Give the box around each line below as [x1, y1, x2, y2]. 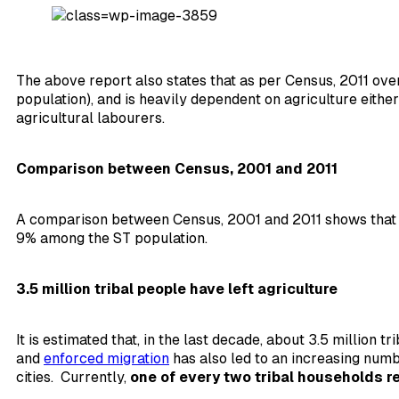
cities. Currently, [16, 369, 130, 387]
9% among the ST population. [16, 230, 211, 248]
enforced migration [44, 350, 169, 368]
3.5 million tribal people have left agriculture [16, 281, 338, 298]
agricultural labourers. [16, 110, 165, 127]
